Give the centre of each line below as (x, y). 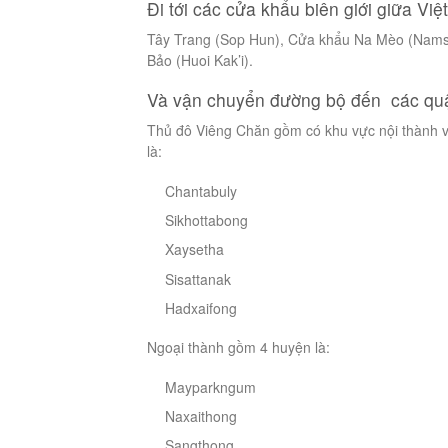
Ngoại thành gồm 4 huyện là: (238, 347)
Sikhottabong (207, 220)
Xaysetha (195, 249)
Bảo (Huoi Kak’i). (200, 60)
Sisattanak (198, 278)
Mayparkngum (211, 386)
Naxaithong (201, 415)
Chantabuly (201, 190)
